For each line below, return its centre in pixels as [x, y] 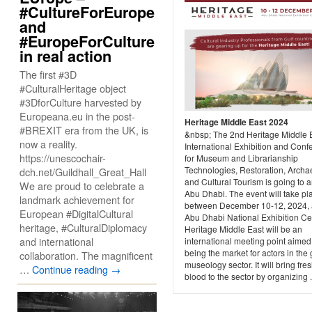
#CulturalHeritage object [73, 88]
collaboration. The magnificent [86, 255]
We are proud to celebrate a [82, 186]
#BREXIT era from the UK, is [84, 130]
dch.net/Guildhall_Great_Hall [83, 172]
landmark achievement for [77, 200]
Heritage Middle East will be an [243, 229]
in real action [65, 56]
